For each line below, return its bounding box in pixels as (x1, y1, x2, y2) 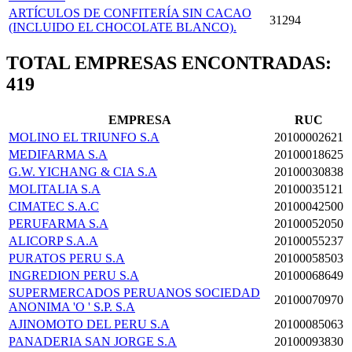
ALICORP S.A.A (9, 233, 98, 247)
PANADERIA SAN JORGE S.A (9, 334, 177, 348)
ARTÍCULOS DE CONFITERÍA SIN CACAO (9, 5, 251, 20)
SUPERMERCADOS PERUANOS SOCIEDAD (9, 285, 260, 299)
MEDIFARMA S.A (9, 147, 108, 161)
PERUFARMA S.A (9, 216, 108, 230)
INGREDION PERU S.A (9, 268, 139, 282)
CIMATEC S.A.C (9, 199, 99, 213)
